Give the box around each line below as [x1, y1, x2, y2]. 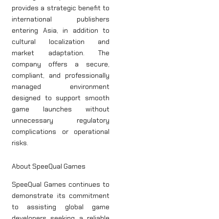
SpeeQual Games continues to [12, 179, 109, 189]
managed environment [12, 82, 109, 91]
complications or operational [12, 127, 109, 136]
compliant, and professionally [12, 71, 109, 80]
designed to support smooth [12, 93, 109, 103]
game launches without [12, 105, 109, 114]
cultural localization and [12, 37, 109, 46]
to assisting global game [12, 202, 109, 211]
